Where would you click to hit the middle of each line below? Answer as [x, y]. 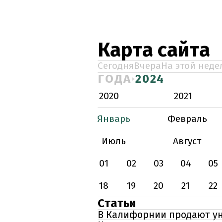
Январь [114, 119]
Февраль [187, 119]
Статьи [117, 203]
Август [187, 141]
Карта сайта [154, 50]
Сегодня [116, 66]
